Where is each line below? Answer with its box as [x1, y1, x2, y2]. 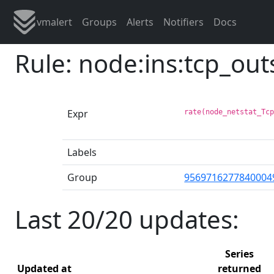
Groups [82, 15, 117, 29]
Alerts [127, 15, 154, 29]
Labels [67, 145, 97, 159]
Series [225, 246, 254, 261]
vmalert [37, 15, 72, 29]
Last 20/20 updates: [15, 202, 239, 236]
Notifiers [163, 15, 204, 29]
